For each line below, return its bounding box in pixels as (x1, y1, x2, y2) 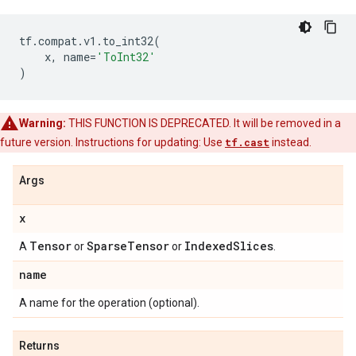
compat (38, 33, 77, 48)
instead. (269, 136, 311, 149)
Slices (233, 238, 273, 253)
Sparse (87, 238, 127, 253)
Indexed (184, 238, 233, 253)
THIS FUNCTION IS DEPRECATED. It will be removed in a (66, 117, 341, 130)
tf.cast (225, 136, 269, 149)
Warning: (19, 117, 66, 130)
